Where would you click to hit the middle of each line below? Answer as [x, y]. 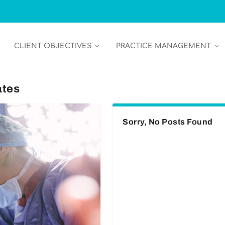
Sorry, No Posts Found [168, 122]
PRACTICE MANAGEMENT [163, 46]
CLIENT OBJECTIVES [52, 46]
